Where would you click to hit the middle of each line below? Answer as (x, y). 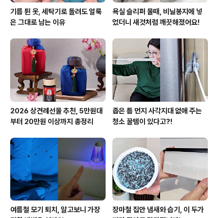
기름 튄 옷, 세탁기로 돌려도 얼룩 (56, 12)
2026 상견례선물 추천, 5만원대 (56, 111)
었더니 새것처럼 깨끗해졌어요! (156, 23)
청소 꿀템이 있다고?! (142, 121)
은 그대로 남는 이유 (38, 23)
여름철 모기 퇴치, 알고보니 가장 (55, 210)
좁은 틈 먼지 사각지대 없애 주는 (157, 111)
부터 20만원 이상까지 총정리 (52, 121)
